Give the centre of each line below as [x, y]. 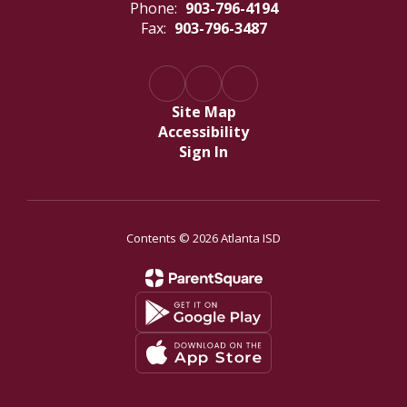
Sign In [203, 152]
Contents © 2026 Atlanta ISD [203, 238]
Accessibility [203, 132]
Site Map [203, 112]
